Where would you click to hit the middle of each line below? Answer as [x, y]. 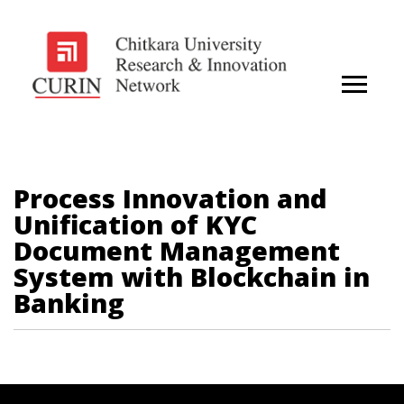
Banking [69, 302]
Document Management [177, 250]
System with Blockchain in [192, 276]
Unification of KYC [135, 224]
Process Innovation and [170, 197]
